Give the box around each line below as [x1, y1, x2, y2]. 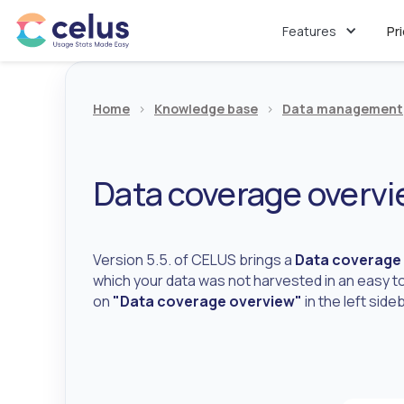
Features [281, 22, 336, 40]
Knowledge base [154, 100, 258, 117]
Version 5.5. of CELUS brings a [93, 250, 295, 270]
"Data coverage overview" [113, 291, 302, 311]
